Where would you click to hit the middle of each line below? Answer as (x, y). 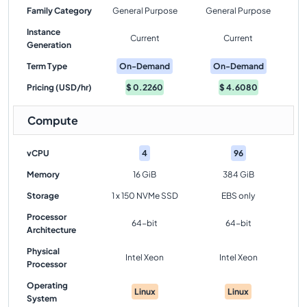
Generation (49, 45)
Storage (43, 196)
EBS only (238, 196)
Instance (44, 32)
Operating (47, 285)
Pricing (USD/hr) (59, 87)
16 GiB (145, 174)
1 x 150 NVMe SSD (145, 196)
